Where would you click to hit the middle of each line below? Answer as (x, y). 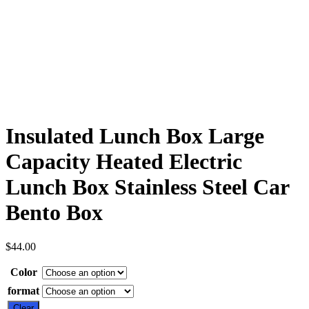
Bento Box (54, 213)
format (23, 290)
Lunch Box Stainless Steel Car (147, 187)
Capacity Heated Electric (124, 162)
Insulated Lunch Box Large (135, 136)
